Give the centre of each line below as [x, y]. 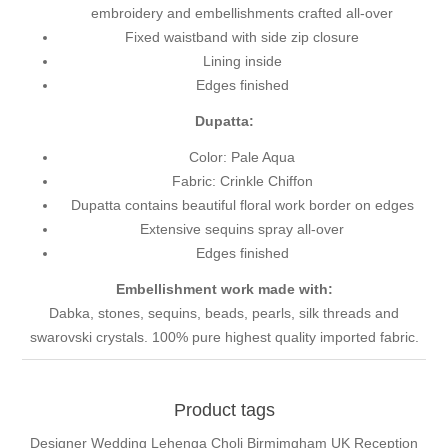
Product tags [224, 410]
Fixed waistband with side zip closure [242, 37]
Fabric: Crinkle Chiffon [242, 181]
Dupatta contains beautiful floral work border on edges [242, 205]
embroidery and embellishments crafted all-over [242, 13]
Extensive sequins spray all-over [242, 229]
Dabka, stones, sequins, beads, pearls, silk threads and [224, 313]
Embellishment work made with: [224, 289]
